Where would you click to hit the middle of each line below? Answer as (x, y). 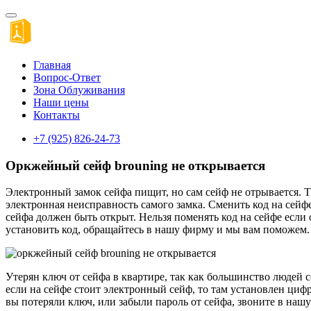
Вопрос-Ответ (67, 77)
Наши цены (61, 102)
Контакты (57, 115)
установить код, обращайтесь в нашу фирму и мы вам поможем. (158, 230)
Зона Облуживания (79, 90)
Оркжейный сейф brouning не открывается (135, 165)
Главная (52, 65)
